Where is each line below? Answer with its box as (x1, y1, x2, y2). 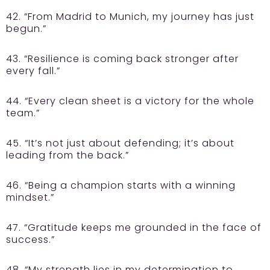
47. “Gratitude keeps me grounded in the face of (6, 221, 262, 235)
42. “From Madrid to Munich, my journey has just (6, 10, 254, 24)
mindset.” (6, 190, 54, 205)
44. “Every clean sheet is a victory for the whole (6, 94, 254, 108)
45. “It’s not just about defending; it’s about (6, 136, 234, 151)
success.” (6, 233, 55, 247)
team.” (6, 106, 40, 121)
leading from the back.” (6, 148, 129, 163)
